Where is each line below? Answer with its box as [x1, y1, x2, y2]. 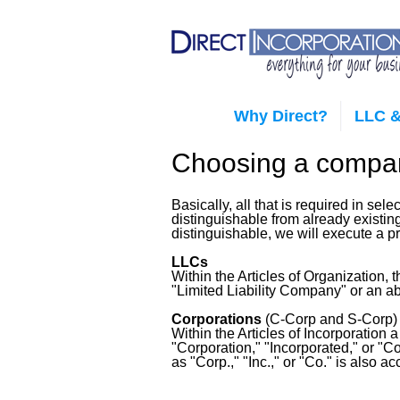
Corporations [171, 312, 262, 328]
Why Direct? [234, 106, 328, 125]
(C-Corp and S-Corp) [262, 312, 397, 328]
